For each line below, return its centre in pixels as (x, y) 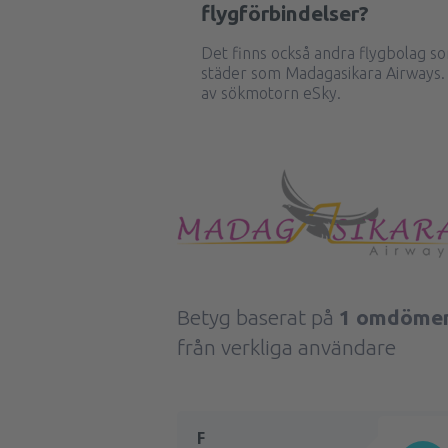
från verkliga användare (286, 347)
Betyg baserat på (258, 317)
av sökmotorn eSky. (271, 93)
